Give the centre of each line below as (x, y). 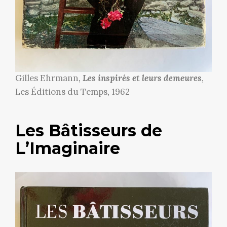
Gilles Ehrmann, (49, 78)
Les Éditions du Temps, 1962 (72, 92)
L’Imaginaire (68, 148)
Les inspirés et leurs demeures (142, 78)
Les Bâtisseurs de (89, 131)
